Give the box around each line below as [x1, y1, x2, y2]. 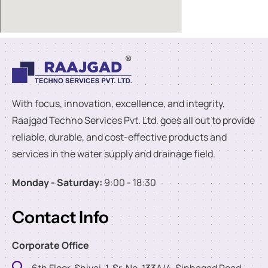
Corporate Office [12, 239, 89, 252]
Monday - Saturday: [12, 176, 102, 190]
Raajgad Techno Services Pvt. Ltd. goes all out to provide [12, 114, 255, 127]
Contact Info [12, 207, 109, 228]
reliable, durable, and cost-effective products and [12, 130, 227, 144]
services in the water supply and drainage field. [12, 147, 215, 161]
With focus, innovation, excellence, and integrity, [12, 97, 225, 111]
